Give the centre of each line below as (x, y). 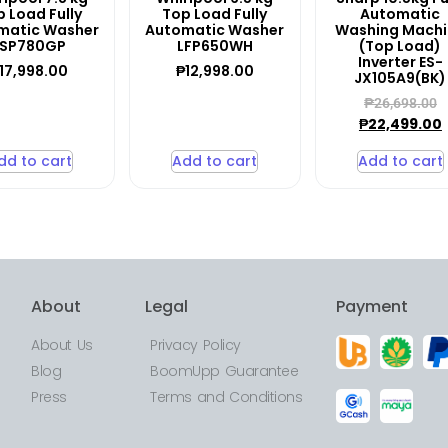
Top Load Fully (215, 14)
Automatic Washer (215, 30)
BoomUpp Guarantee (224, 371)
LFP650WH (214, 46)
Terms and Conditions (226, 397)
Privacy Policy (195, 345)
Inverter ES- (400, 62)
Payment (372, 307)
